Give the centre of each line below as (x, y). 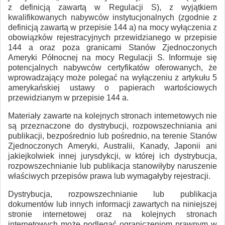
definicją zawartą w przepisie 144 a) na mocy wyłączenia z (113, 27)
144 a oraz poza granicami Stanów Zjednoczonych (113, 47)
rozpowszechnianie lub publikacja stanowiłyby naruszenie (113, 166)
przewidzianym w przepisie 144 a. (68, 97)
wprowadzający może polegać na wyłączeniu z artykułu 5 (113, 77)
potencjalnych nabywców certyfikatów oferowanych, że (113, 67)
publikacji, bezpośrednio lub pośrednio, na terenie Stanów (113, 136)
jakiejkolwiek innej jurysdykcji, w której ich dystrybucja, (113, 156)
